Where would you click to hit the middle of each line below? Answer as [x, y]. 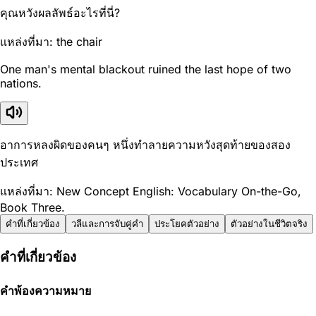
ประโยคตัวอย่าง [187, 224]
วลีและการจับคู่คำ [107, 224]
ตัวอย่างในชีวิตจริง [269, 224]
